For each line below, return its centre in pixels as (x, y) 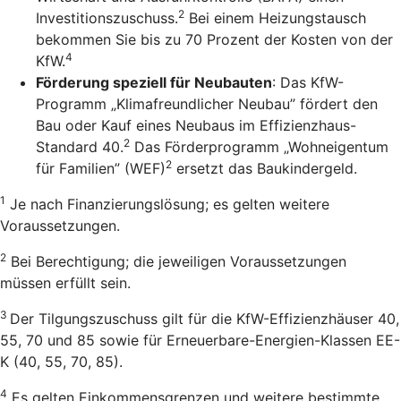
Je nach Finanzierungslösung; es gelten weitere (167, 205)
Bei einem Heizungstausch (275, 18)
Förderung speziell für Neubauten (154, 83)
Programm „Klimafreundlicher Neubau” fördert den (207, 104)
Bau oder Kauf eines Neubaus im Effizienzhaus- (196, 126)
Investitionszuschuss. (107, 18)
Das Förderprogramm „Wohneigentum (259, 147)
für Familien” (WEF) (101, 169)
